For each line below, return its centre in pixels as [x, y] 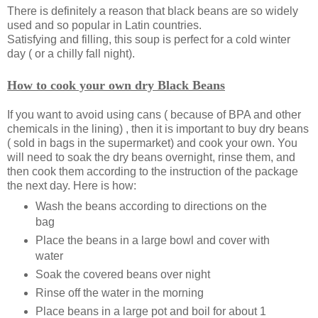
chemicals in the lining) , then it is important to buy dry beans [158, 129]
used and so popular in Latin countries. [104, 26]
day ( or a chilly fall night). [71, 54]
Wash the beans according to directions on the [151, 207]
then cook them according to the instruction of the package [153, 172]
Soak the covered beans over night [122, 275]
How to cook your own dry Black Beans [116, 86]
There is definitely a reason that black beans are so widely [153, 11]
